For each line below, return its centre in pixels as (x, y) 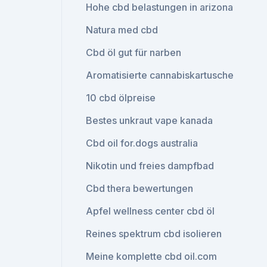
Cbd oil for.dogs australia (142, 143)
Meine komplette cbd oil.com (152, 256)
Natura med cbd (122, 30)
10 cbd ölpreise (121, 98)
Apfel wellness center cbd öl (150, 211)
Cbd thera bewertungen (140, 188)
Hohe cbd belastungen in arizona (160, 7)
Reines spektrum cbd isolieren (154, 234)
